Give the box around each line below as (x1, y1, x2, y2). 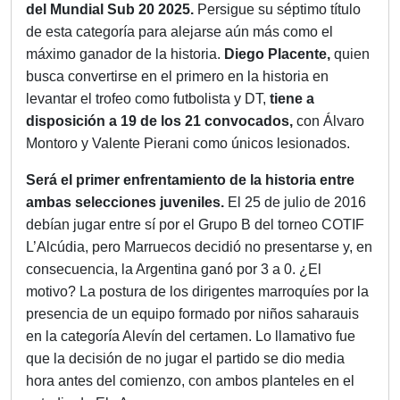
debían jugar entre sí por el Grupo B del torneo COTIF (26, 217, 364, 233)
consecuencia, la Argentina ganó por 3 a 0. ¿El (26, 262, 321, 278)
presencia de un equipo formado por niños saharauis (26, 306, 359, 322)
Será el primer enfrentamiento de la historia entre (26, 172, 354, 188)
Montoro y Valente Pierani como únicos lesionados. (26, 136, 350, 152)
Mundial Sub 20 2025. (50, 2, 194, 18)
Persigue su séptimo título (194, 2, 361, 18)
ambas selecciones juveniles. (26, 195, 224, 211)
